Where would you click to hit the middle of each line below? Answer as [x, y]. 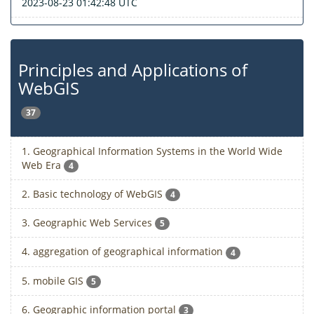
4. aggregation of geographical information [124, 252]
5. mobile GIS [54, 280]
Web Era [43, 165]
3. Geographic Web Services [88, 223]
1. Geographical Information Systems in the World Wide [152, 151]
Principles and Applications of [133, 70]
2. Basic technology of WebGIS [94, 193]
